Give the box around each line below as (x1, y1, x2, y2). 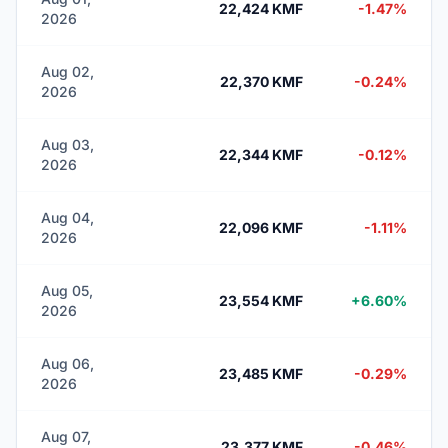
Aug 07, (41, 428, 91, 445)
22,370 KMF (220, 73, 303, 90)
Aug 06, (41, 355, 94, 372)
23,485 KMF (219, 365, 303, 382)
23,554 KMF (219, 292, 303, 309)
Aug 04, (41, 209, 94, 226)
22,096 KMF (219, 219, 303, 236)
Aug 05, (41, 282, 93, 299)
